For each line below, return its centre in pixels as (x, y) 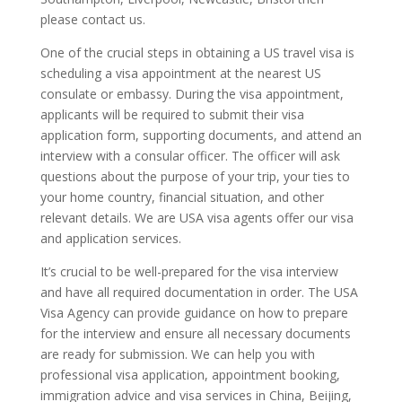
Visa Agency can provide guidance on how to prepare (194, 312)
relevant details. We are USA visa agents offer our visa (197, 217)
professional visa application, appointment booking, (190, 374)
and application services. (110, 238)
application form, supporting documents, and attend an (201, 135)
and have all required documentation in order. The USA (199, 292)
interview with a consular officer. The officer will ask (190, 155)
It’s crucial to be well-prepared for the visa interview (189, 271)
